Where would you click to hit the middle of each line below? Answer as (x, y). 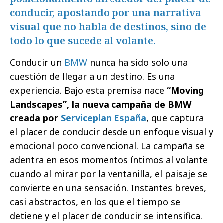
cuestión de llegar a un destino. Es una (92, 76)
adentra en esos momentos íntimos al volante (109, 160)
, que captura (175, 118)
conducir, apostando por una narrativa (106, 12)
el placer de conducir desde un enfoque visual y (111, 132)
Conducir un (37, 62)
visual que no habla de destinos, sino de (108, 26)
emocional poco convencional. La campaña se (107, 146)
